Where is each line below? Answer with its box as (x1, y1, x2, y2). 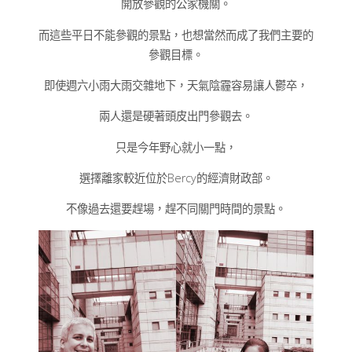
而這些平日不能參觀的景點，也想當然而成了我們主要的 (38, 27, 313, 42)
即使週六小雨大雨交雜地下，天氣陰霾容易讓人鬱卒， (44, 77, 308, 93)
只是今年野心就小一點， (115, 139, 236, 155)
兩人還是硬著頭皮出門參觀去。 (99, 108, 253, 124)
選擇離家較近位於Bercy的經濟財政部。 (79, 170, 273, 186)
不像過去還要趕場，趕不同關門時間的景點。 (66, 201, 286, 217)
